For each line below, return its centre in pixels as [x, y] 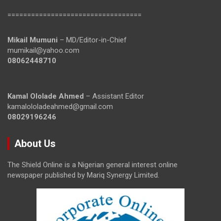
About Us [35, 143]
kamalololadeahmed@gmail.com [60, 106]
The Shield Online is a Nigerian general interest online [92, 165]
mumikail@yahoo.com [43, 50]
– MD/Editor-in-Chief [92, 40]
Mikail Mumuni [33, 40]
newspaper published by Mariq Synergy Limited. [83, 175]
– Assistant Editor [114, 96]
